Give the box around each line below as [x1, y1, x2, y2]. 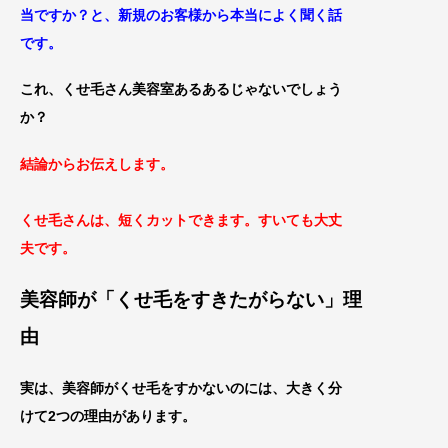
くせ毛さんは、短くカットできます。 [20, 212, 258, 229]
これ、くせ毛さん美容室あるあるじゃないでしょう [20, 81, 342, 98]
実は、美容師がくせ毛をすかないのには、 [20, 379, 286, 396]
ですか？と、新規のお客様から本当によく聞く [34, 6, 328, 23]
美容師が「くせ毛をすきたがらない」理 [20, 288, 362, 310]
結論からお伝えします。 [20, 156, 174, 173]
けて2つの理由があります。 [20, 407, 196, 424]
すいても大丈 [258, 212, 342, 229]
